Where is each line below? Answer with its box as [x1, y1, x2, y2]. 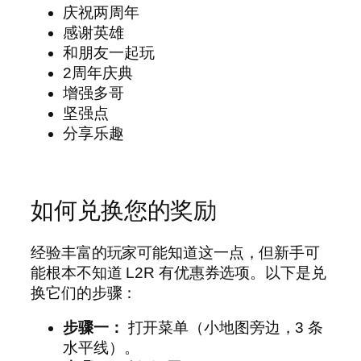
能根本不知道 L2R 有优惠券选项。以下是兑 [31, 263, 326, 281]
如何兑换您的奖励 [31, 197, 218, 223]
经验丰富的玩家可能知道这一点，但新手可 [31, 243, 321, 261]
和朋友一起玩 [63, 44, 155, 61]
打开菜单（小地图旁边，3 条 [123, 319, 324, 337]
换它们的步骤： [31, 284, 138, 301]
